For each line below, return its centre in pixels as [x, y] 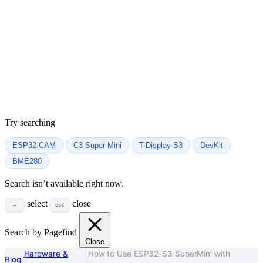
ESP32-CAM [34, 145]
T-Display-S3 [161, 145]
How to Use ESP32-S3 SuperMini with [159, 253]
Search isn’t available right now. [64, 183]
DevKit [212, 145]
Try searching [30, 122]
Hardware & [46, 253]
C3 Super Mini [97, 145]
